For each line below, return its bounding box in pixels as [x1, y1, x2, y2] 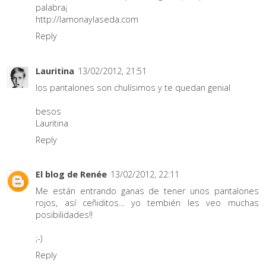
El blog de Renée [36, 168, 107, 180]
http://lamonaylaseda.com [36, 14, 138, 26]
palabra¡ [36, 2, 67, 14]
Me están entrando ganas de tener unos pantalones [36, 185, 259, 197]
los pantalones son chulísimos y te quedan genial [36, 81, 230, 93]
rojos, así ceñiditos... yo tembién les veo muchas [36, 197, 259, 208]
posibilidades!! [36, 208, 93, 220]
